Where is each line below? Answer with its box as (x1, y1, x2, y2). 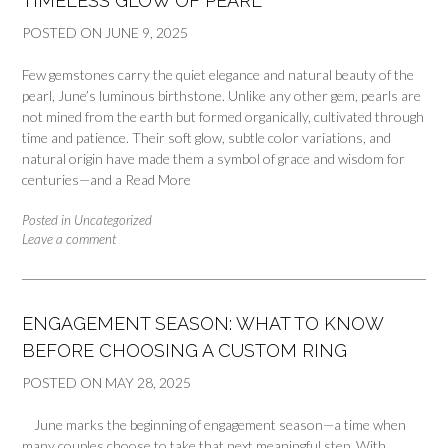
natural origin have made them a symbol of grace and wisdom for (22, 150, 405, 168)
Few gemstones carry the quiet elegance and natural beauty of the (22, 66, 414, 84)
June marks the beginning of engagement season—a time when (22, 416, 406, 434)
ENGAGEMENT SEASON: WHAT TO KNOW (22, 313, 383, 335)
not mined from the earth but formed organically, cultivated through (22, 108, 424, 126)
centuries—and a (22, 171, 125, 189)
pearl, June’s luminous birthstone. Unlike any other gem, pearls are (22, 87, 421, 105)
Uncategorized (74, 212, 152, 229)
